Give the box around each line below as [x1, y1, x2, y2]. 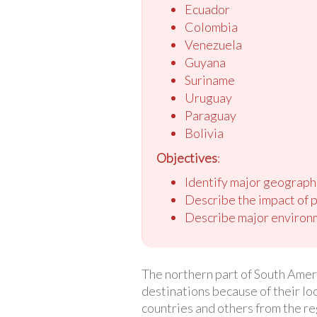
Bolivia [184, 125, 224, 141]
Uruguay [184, 89, 232, 105]
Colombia [184, 18, 238, 35]
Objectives [156, 149, 217, 166]
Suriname [184, 71, 235, 88]
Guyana [184, 54, 226, 70]
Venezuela [184, 36, 242, 52]
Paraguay [184, 107, 236, 123]
